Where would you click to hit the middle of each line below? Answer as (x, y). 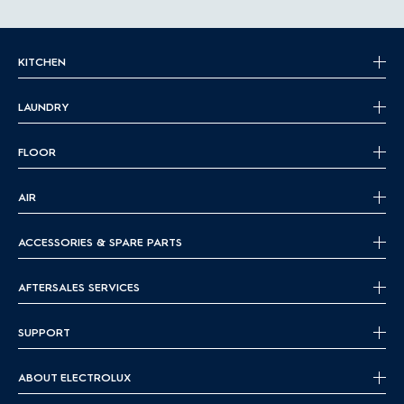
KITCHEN (42, 62)
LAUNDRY (44, 107)
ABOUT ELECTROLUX (74, 377)
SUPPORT (44, 332)
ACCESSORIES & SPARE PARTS (100, 242)
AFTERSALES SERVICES (79, 287)
